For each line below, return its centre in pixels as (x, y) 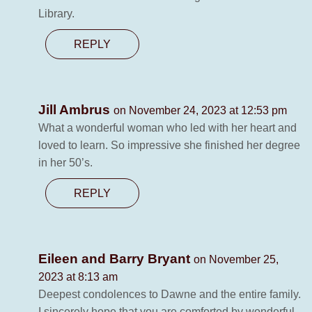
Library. (56, 14)
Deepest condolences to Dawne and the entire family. (170, 295)
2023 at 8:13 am (78, 277)
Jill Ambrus (76, 110)
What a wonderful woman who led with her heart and (167, 128)
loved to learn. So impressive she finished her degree (169, 146)
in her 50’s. (65, 163)
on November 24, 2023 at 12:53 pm (200, 111)
